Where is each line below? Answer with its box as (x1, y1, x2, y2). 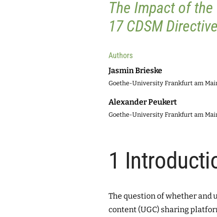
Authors (108, 50, 133, 60)
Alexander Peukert (108, 97, 177, 107)
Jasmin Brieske (108, 66, 162, 76)
